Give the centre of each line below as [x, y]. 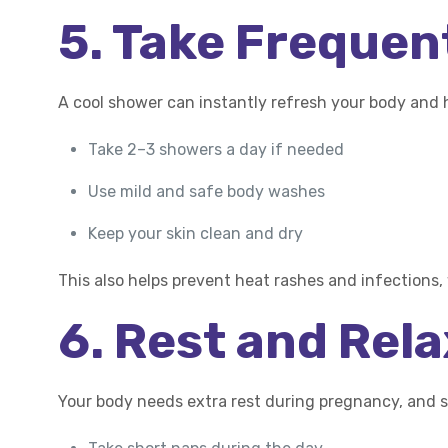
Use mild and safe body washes [207, 191]
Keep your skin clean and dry [196, 233]
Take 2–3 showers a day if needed [216, 149]
